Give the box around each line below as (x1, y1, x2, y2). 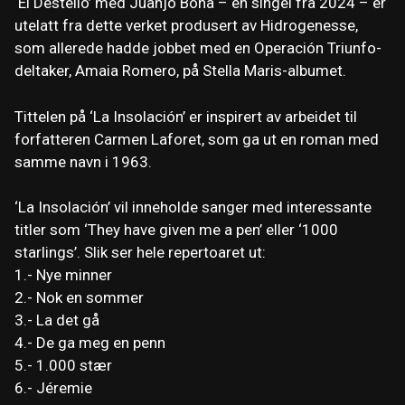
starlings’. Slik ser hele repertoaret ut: (14, 243, 266, 262)
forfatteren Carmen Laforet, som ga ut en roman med (14, 129, 379, 148)
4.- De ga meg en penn (14, 334, 165, 353)
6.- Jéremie (14, 379, 92, 398)
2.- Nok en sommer (14, 288, 144, 307)
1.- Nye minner (14, 266, 112, 285)
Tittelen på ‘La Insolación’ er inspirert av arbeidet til (14, 107, 357, 126)
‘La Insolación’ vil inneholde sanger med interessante (14, 198, 372, 217)
